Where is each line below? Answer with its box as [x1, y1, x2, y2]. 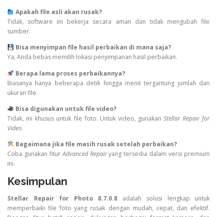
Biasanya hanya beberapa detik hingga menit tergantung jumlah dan [7, 78, 210, 87]
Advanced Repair [62, 149, 107, 158]
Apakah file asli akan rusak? [15, 8, 102, 16]
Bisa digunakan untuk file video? [15, 104, 117, 113]
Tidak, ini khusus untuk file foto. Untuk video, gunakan [7, 114, 164, 123]
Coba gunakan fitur [7, 149, 62, 158]
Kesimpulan [7, 174, 67, 187]
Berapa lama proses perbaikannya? [15, 69, 125, 77]
